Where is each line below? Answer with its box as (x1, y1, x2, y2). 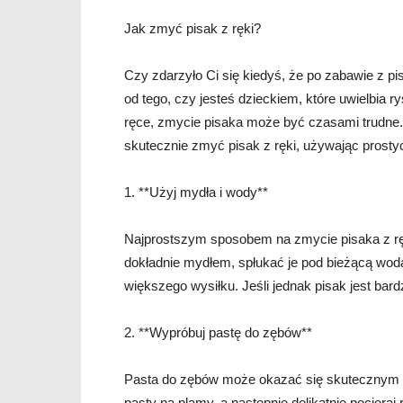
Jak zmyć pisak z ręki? (124, 21, 261, 36)
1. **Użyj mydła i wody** (124, 184, 268, 200)
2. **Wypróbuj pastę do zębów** (124, 325, 312, 340)
